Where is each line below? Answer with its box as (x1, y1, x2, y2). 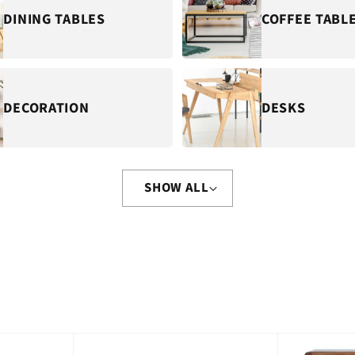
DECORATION (3, 97, 90, 118)
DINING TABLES (3, 9, 105, 29)
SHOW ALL (144, 178, 209, 198)
